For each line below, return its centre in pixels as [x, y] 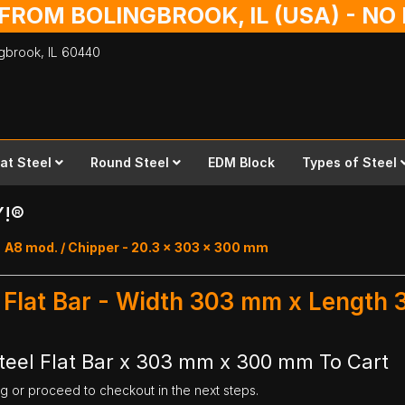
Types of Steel [349, 162]
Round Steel [129, 162]
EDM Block [241, 162]
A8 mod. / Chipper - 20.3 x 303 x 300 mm [137, 247]
